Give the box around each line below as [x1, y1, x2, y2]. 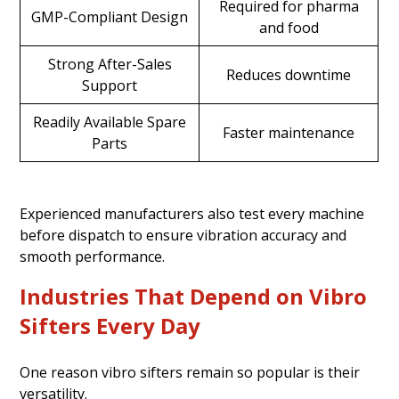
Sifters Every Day [20, 310, 201, 340]
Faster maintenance [223, 122, 355, 142]
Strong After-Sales [47, 53, 172, 74]
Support [82, 75, 138, 95]
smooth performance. [20, 246, 166, 266]
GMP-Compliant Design [31, 6, 189, 27]
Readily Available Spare [33, 111, 187, 132]
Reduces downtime [226, 64, 352, 85]
